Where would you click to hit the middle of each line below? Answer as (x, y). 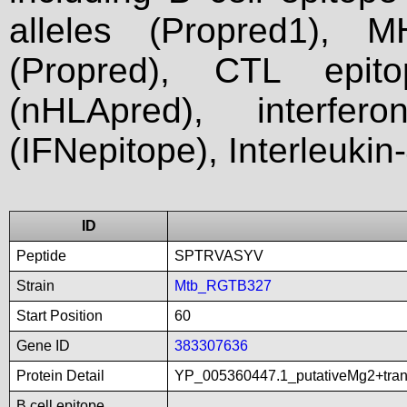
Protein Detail (60, 376)
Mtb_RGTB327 (223, 286)
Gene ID (43, 346)
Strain (35, 286)
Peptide (41, 256)
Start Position (60, 316)
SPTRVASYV (219, 256)
